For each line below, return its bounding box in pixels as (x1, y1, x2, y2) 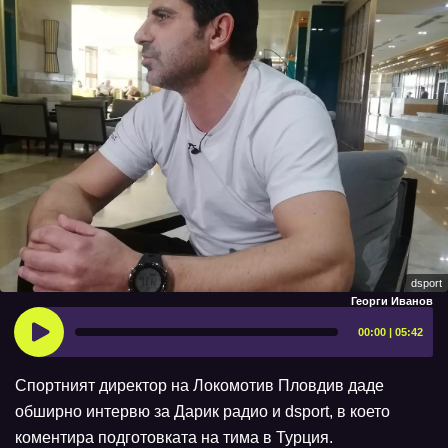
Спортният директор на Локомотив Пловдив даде (15, 377, 384, 395)
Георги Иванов (351, 295, 433, 308)
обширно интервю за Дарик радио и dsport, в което (15, 403, 390, 421)
